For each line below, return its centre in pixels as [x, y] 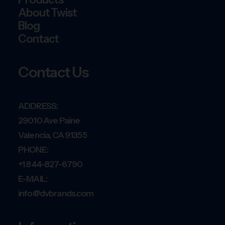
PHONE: [33, 150]
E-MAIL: [33, 179]
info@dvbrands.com [56, 193]
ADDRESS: [38, 106]
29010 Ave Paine [49, 121]
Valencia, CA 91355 [52, 135]
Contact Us [53, 72]
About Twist [47, 13]
